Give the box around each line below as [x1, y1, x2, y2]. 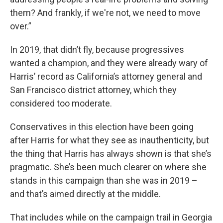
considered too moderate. [10, 98, 112, 109]
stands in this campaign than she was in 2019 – [10, 175, 198, 186]
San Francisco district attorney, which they [10, 85, 177, 95]
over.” [10, 21, 31, 31]
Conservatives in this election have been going [10, 121, 194, 132]
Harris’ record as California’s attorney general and [10, 71, 202, 82]
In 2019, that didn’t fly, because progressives [10, 44, 184, 55]
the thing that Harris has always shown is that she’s [10, 148, 212, 159]
